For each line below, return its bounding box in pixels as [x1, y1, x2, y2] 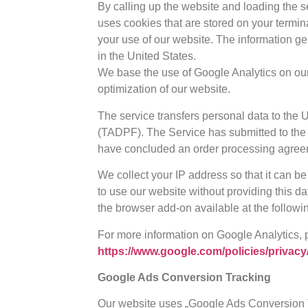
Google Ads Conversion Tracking [98, 271, 272, 283]
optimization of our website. [98, 83, 231, 96]
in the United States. [98, 50, 197, 63]
